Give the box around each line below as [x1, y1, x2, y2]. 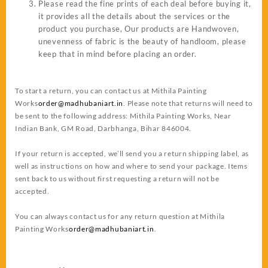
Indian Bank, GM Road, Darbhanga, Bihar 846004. [15, 124, 192, 133]
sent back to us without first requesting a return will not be [15, 174, 220, 184]
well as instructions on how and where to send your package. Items [15, 162, 248, 171]
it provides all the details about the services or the [38, 11, 231, 21]
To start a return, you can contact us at [15, 86, 150, 96]
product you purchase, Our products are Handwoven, [38, 23, 239, 33]
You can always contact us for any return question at [15, 212, 199, 221]
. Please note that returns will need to [123, 99, 253, 108]
